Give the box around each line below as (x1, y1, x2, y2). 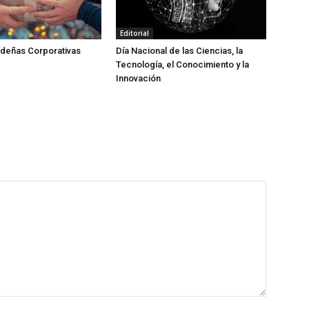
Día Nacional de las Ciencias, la (116, 46, 243, 56)
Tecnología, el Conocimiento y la (116, 59, 249, 70)
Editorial (120, 28, 149, 38)
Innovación (116, 73, 161, 83)
